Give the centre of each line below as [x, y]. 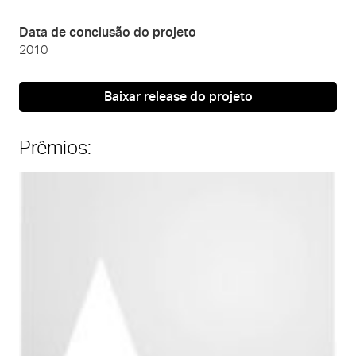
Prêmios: [55, 147]
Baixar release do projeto [178, 97]
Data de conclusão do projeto [108, 32]
